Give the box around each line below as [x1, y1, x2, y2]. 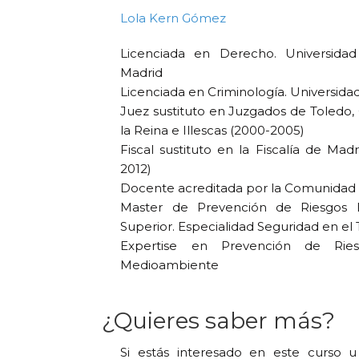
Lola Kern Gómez [120, 10, 227, 26]
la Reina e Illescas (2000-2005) [120, 122, 305, 138]
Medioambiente [120, 256, 220, 272]
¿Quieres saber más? [102, 306, 335, 334]
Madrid [120, 64, 163, 80]
